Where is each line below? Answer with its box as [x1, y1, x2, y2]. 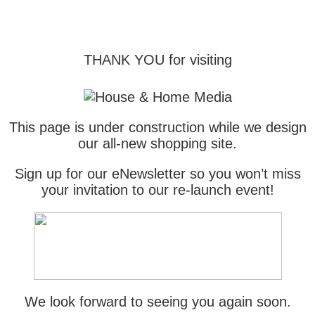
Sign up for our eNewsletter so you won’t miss [14, 166, 301, 181]
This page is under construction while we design [8, 120, 307, 135]
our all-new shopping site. [78, 136, 237, 151]
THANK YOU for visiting [83, 52, 232, 67]
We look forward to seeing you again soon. [24, 294, 291, 309]
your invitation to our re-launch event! [41, 182, 274, 198]
